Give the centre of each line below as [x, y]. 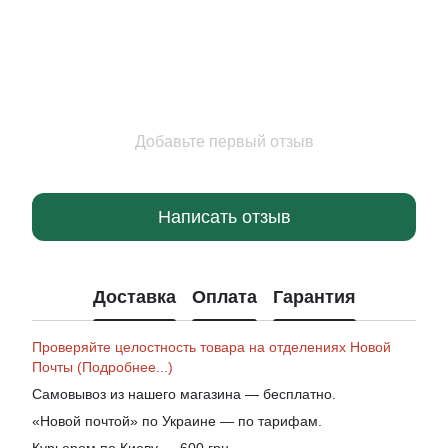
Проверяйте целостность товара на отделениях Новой [211, 347]
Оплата [224, 296]
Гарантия [314, 296]
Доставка [134, 296]
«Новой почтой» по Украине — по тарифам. [177, 421]
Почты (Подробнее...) [102, 367]
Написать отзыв [224, 216]
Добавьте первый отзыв [224, 142]
